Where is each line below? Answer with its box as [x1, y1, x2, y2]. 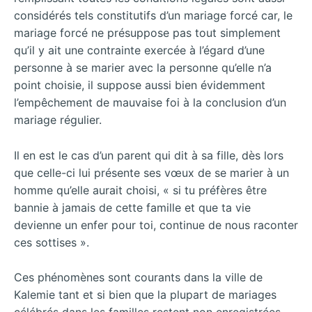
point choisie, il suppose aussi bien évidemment [14, 78, 265, 93]
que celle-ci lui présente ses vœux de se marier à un [14, 165, 289, 180]
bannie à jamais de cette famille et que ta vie [14, 200, 251, 214]
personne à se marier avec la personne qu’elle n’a [14, 61, 272, 75]
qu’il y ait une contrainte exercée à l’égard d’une [14, 43, 265, 58]
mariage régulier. [14, 113, 102, 127]
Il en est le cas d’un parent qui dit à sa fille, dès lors [14, 148, 283, 162]
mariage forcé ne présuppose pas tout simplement [14, 26, 281, 40]
